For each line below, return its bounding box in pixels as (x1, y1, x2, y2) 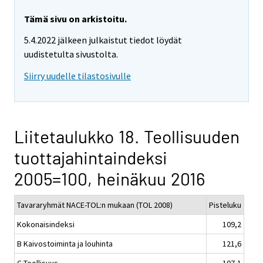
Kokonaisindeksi (17, 219, 75, 230)
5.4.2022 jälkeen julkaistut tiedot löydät (24, 34, 182, 46)
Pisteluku (209, 200, 241, 211)
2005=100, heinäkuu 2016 (14, 168, 205, 190)
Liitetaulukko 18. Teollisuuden (14, 126, 240, 147)
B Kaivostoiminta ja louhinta (17, 238, 113, 249)
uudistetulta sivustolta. (24, 48, 118, 60)
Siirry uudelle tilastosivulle (24, 70, 131, 82)
